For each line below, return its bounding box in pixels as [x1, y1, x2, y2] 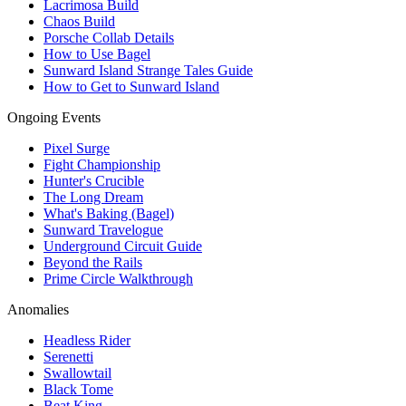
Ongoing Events [7, 110, 101, 126]
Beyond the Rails [43, 255, 142, 271]
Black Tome [43, 382, 113, 398]
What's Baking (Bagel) [43, 206, 174, 222]
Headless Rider [43, 333, 130, 349]
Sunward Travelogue [43, 222, 163, 238]
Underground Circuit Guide [43, 238, 202, 255]
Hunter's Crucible [43, 173, 144, 189]
